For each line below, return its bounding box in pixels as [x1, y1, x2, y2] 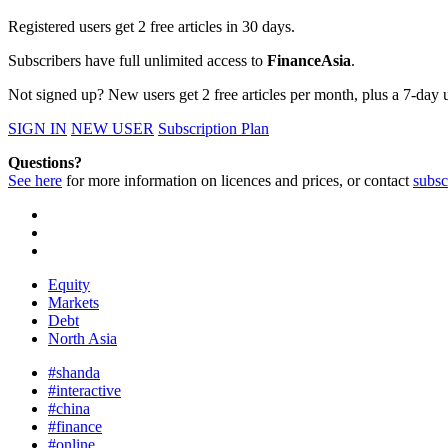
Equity [48, 276, 90, 294]
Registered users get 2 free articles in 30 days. [8, 18, 295, 36]
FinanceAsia [267, 52, 351, 70]
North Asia [48, 330, 117, 348]
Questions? [8, 154, 82, 172]
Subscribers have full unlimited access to [8, 52, 267, 70]
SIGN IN [8, 120, 67, 138]
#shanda [48, 364, 100, 382]
